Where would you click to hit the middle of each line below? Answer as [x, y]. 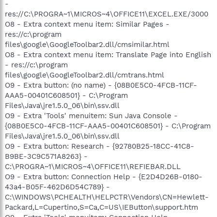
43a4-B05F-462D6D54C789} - [57, 187]
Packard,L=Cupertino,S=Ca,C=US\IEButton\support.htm [101, 207]
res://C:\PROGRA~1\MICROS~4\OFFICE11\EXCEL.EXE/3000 [107, 14]
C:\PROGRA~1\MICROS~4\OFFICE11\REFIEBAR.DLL [93, 166]
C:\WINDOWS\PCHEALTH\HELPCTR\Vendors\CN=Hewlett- [107, 197]
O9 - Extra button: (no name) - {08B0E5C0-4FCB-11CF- [101, 85]
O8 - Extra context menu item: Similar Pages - [87, 24]
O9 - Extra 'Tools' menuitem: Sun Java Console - [91, 116]
